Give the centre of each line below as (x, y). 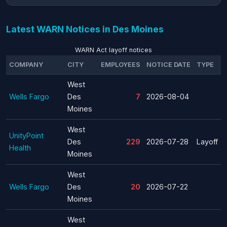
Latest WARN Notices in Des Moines (85, 29)
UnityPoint (26, 135)
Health (20, 147)
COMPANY (26, 64)
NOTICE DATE (168, 64)
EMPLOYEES (121, 64)
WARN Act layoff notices (113, 50)
